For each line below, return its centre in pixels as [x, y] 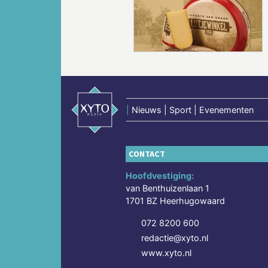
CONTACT [147, 154]
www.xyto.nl [167, 253]
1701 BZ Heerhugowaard [176, 201]
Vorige [111, 16]
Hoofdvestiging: [160, 176]
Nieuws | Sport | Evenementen [193, 110]
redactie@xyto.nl [175, 238]
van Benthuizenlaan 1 [168, 188]
